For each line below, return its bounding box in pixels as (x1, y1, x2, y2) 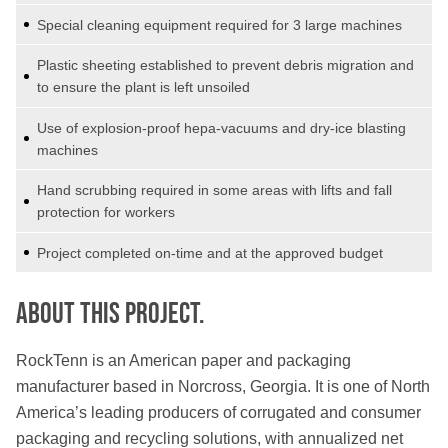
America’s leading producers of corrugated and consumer (16, 404, 421, 422)
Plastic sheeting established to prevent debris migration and (37, 57, 414, 74)
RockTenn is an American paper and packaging (16, 352, 351, 370)
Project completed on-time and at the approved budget (37, 244, 383, 261)
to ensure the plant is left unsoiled (37, 79, 250, 96)
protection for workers (37, 204, 175, 221)
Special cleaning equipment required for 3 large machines (37, 16, 402, 33)
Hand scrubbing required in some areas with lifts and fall (37, 182, 392, 199)
